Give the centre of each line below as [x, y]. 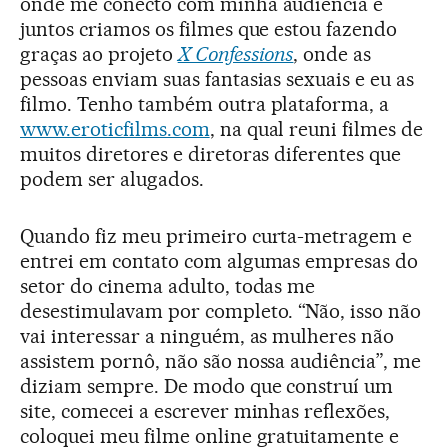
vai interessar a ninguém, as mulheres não [207, 336]
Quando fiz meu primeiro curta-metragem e [216, 236]
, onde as [332, 54]
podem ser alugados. [112, 179]
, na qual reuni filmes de [316, 129]
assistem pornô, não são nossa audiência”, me [221, 361]
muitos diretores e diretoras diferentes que [211, 154]
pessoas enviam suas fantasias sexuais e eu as [217, 79]
